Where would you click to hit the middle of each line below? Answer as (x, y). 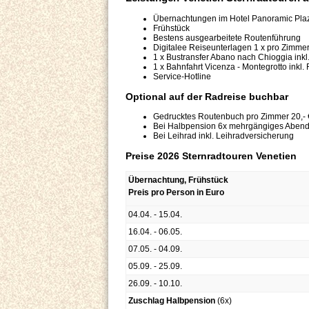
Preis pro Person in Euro (176, 193)
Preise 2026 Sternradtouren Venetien (211, 156)
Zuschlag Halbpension (172, 301)
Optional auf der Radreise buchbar (207, 97)
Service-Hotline (182, 77)
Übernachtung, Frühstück (178, 180)
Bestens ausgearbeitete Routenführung (227, 38)
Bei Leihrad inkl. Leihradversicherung (223, 136)
